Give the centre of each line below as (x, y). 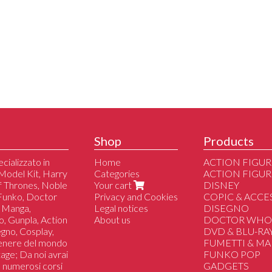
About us (112, 220)
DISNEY (222, 185)
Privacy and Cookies (136, 197)
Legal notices (121, 208)
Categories (117, 174)
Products (229, 141)
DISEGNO (226, 208)
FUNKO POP (232, 254)
